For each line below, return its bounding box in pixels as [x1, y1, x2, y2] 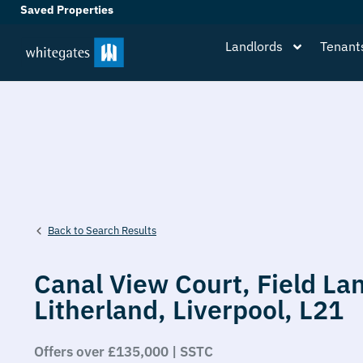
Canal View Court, [34, 267, 257, 301]
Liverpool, [173, 293, 299, 327]
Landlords [225, 38, 283, 54]
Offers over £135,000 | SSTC [34, 343, 213, 361]
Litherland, [34, 293, 173, 327]
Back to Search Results [48, 224, 156, 237]
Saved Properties [20, 2, 116, 17]
